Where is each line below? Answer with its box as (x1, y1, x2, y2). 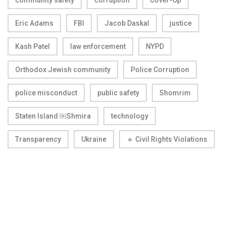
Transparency (15, 135, 61, 143)
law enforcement (70, 42, 126, 50)
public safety (97, 88, 139, 97)
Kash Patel (15, 42, 50, 50)
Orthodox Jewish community (15, 65, 110, 74)
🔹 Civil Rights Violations (127, 135, 207, 143)
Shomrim (159, 88, 191, 97)
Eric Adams (15, 19, 53, 27)
